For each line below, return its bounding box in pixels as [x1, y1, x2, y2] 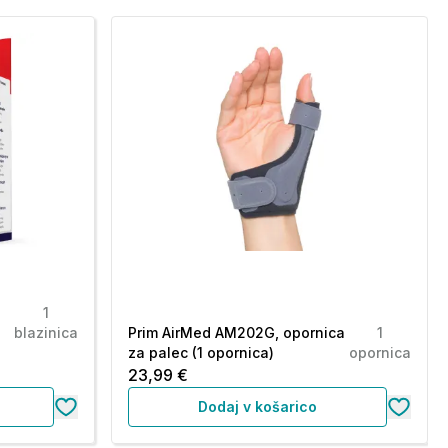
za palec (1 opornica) [127, 344, 274, 361]
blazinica [13, 324, 78, 341]
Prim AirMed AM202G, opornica [127, 324, 345, 341]
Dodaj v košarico [197, 398, 317, 415]
